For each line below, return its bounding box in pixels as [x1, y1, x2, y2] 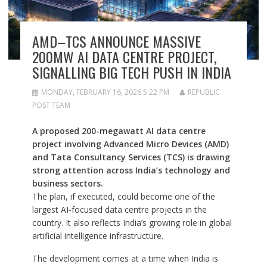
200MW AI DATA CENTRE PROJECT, [32, 46, 216, 68]
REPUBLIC [187, 87, 220, 98]
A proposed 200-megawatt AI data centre [32, 125, 206, 137]
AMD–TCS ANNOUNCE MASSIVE [32, 30, 201, 52]
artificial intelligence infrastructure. [32, 230, 163, 242]
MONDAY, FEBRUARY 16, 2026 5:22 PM [41, 87, 169, 98]
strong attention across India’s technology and [32, 164, 230, 176]
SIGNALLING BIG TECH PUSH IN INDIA [32, 61, 231, 83]
